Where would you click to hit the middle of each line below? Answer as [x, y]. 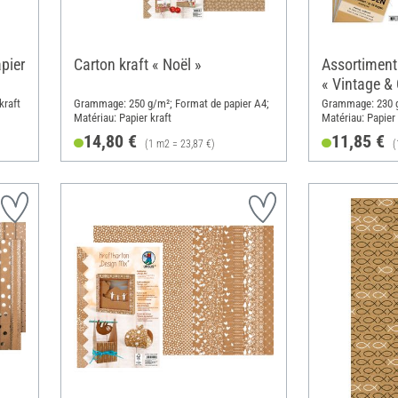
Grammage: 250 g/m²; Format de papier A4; [171, 104]
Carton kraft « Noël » [137, 65]
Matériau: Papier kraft [122, 118]
